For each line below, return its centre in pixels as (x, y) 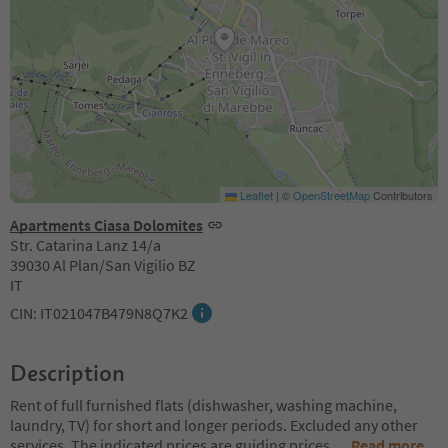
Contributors (401, 194)
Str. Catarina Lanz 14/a (85, 244)
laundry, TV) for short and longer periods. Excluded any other (214, 424)
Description (67, 372)
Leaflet (255, 194)
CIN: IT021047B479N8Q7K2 (99, 312)
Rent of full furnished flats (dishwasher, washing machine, (203, 404)
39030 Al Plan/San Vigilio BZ (103, 264)
